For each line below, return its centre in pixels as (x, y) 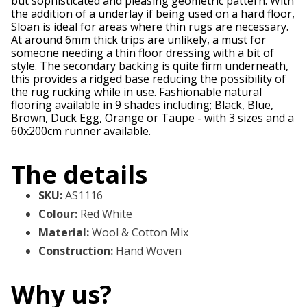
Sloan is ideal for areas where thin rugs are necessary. (150, 27)
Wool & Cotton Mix (140, 233)
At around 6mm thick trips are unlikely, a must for (138, 40)
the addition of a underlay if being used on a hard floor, (153, 14)
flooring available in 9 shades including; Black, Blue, (142, 105)
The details (79, 175)
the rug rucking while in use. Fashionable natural (136, 92)
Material (62, 233)
